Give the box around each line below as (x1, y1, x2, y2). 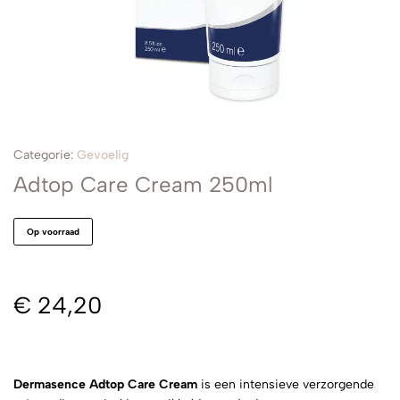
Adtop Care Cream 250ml (13, 171, 272, 197)
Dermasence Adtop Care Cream (13, 377, 197, 392)
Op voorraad (27, 226, 79, 237)
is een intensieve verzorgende (197, 377, 374, 392)
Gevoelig (77, 147, 129, 162)
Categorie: (13, 147, 73, 162)
